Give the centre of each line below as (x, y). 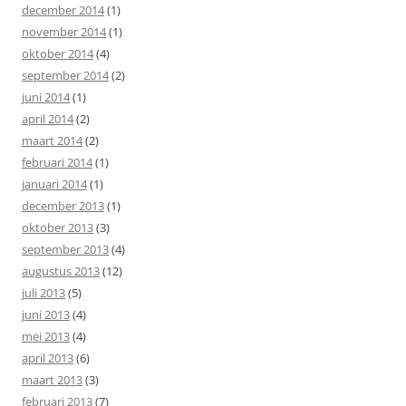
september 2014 (65, 75)
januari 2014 (54, 184)
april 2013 (48, 358)
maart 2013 (52, 379)
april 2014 (48, 118)
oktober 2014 (58, 53)
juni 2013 (46, 314)
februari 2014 (57, 162)
